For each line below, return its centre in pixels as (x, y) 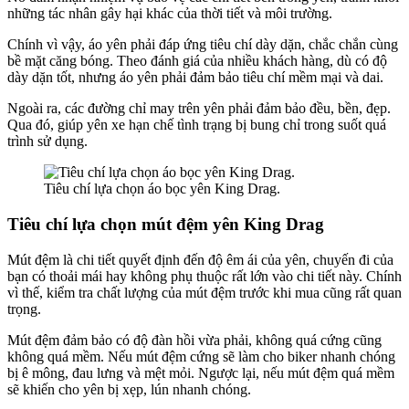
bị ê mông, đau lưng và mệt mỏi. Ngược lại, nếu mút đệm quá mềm (201, 372)
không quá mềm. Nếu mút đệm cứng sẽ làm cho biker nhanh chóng (201, 356)
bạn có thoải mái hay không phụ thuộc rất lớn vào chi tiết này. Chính (204, 276)
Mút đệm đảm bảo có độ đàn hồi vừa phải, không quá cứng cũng (194, 340)
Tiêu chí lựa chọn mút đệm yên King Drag (166, 224)
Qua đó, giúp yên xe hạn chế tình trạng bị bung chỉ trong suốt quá (197, 125)
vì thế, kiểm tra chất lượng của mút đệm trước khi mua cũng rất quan (204, 292)
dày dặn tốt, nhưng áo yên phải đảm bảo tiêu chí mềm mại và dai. (195, 78)
